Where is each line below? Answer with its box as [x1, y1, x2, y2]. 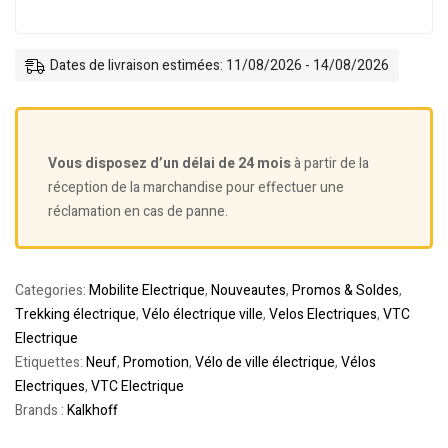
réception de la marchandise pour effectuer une [48, 177, 344, 198]
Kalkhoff [67, 400, 118, 421]
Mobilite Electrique [89, 280, 205, 301]
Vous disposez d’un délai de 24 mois [48, 153, 291, 174]
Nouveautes [211, 280, 286, 301]
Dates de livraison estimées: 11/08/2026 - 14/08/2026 [50, 55, 389, 76]
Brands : [15, 400, 67, 421]
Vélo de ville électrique [195, 352, 335, 373]
